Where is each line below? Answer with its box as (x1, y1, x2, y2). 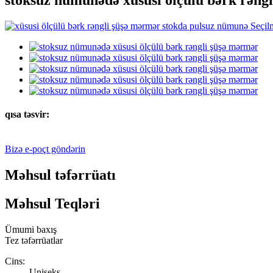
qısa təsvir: (5, 108, 49, 119)
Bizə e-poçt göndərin (5, 144, 85, 155)
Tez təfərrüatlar (5, 235, 63, 246)
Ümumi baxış (5, 224, 57, 235)
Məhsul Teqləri (5, 195, 100, 211)
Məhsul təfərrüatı (5, 166, 116, 183)
